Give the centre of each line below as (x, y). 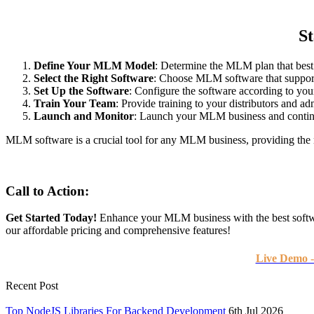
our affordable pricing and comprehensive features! (118, 231)
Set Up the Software (81, 90)
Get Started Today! (51, 218)
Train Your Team (75, 103)
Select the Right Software (94, 78)
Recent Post (32, 285)
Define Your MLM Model (94, 65)
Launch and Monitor (84, 116)
